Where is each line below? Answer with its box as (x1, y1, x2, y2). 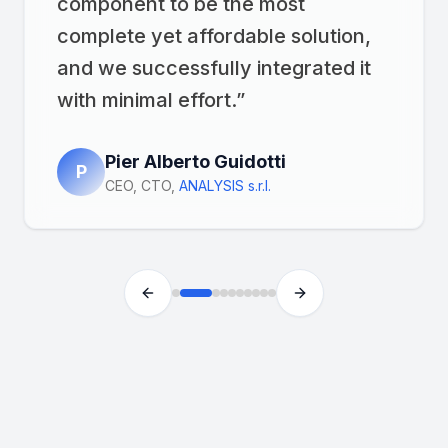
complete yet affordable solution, (57, 23, 371, 48)
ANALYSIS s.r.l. (179, 176, 271, 194)
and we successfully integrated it (57, 55, 371, 80)
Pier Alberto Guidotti (105, 150, 286, 172)
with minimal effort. (57, 87, 236, 112)
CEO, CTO (105, 176, 171, 194)
